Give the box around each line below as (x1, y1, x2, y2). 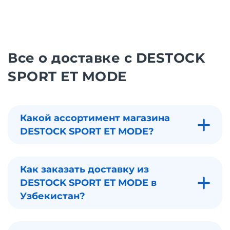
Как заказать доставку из (20, 164, 149, 176)
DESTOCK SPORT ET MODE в (20, 177, 157, 189)
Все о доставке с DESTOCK (8, 50, 205, 67)
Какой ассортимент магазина (20, 112, 170, 124)
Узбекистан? (20, 190, 85, 202)
